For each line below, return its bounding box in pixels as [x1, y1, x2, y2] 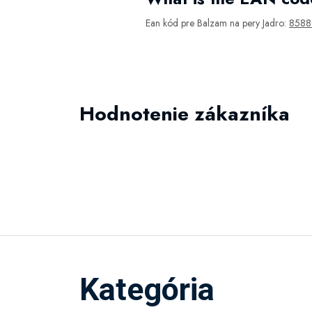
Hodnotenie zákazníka [79, 100, 290, 128]
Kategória [79, 271, 214, 308]
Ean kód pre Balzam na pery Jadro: [146, 16, 289, 30]
